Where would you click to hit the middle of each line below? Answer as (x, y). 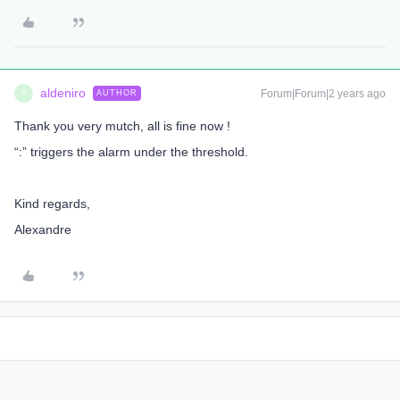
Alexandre (43, 229)
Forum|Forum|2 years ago (323, 93)
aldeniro (63, 92)
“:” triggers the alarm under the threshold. (133, 151)
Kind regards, (52, 203)
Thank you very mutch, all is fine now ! (122, 125)
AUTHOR (117, 92)
